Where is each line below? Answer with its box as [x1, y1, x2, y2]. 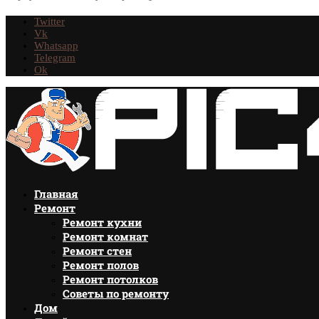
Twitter [34, 16, 65, 27]
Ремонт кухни [63, 215, 142, 229]
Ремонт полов [63, 258, 139, 272]
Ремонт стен [63, 244, 132, 258]
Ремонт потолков [63, 272, 158, 286]
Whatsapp [34, 40, 78, 51]
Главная [34, 187, 78, 201]
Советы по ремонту [63, 286, 169, 300]
